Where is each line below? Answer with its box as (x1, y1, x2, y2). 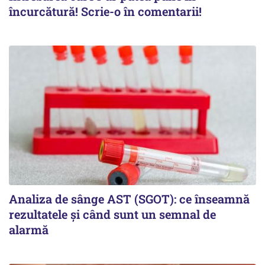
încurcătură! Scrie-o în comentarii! (9, 4, 202, 20)
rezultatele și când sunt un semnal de (9, 206, 216, 222)
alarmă (9, 221, 49, 237)
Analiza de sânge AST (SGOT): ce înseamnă (9, 190, 250, 206)
